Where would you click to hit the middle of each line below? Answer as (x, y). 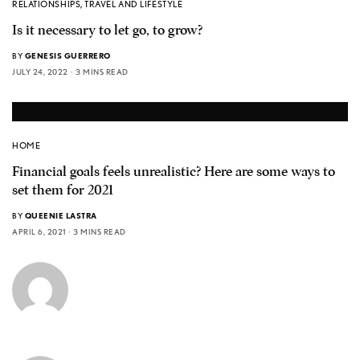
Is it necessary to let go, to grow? (107, 31)
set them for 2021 (63, 190)
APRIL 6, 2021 (39, 232)
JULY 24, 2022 (40, 72)
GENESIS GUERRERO (67, 56)
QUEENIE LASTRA (61, 216)
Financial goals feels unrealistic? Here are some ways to (174, 172)
